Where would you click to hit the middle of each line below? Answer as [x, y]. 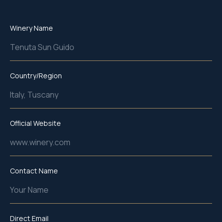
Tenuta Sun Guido [42, 47]
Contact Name [34, 170]
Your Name [29, 190]
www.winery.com [40, 142]
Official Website [35, 123]
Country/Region [36, 75]
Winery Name [31, 28]
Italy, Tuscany [34, 94]
